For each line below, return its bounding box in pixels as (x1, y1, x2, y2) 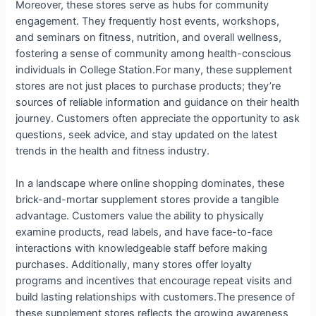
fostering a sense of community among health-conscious (16, 47, 292, 61)
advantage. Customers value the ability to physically (16, 209, 265, 223)
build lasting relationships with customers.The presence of (16, 291, 296, 304)
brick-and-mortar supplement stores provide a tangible (16, 193, 279, 207)
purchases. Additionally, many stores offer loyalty (16, 258, 253, 272)
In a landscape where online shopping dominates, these (16, 177, 285, 190)
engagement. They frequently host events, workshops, (16, 15, 280, 28)
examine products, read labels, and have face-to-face (16, 226, 273, 239)
